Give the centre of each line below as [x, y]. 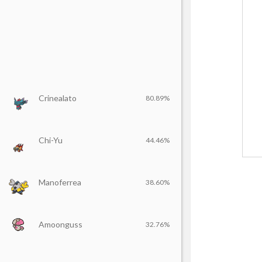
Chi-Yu [51, 140]
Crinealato [58, 98]
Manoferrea [60, 182]
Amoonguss [61, 224]
